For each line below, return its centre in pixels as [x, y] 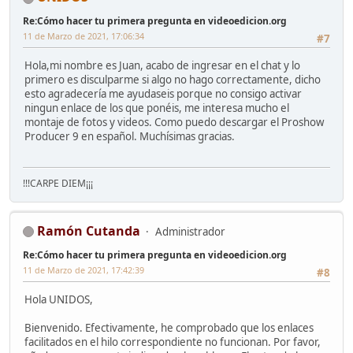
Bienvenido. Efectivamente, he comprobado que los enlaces [169, 328]
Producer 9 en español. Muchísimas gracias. [130, 137]
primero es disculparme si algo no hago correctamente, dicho [173, 80]
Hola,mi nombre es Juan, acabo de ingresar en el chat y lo [162, 66]
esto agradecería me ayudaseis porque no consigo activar [163, 94]
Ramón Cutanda [89, 230]
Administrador [190, 231]
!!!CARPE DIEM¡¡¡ [58, 183]
